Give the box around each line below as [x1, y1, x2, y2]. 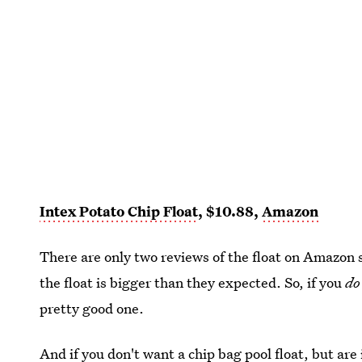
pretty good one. [40, 298, 145, 318]
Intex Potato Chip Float [40, 201, 199, 221]
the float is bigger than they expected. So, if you [40, 272, 346, 292]
